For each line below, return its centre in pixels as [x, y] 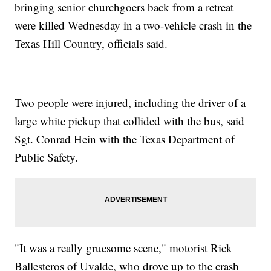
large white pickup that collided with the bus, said [130, 121]
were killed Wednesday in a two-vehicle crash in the [133, 25]
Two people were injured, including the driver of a [130, 103]
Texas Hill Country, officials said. [91, 44]
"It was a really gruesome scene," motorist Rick [124, 248]
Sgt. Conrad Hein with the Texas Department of [125, 139]
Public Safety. [47, 157]
